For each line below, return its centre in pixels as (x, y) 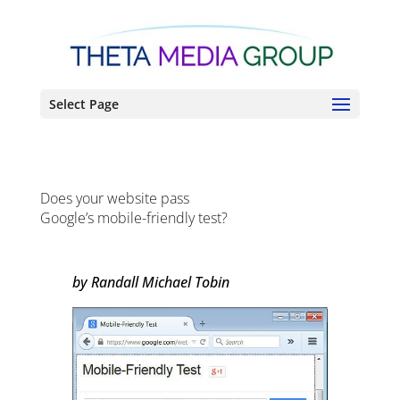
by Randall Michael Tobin (150, 282)
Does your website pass (114, 198)
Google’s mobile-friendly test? (133, 218)
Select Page (83, 104)
